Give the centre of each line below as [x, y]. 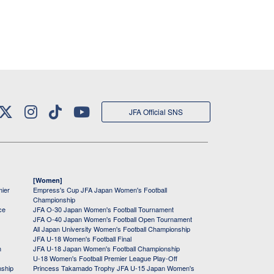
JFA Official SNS [156, 112]
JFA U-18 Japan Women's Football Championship [106, 249]
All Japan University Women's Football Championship [112, 229]
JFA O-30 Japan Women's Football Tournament [103, 209]
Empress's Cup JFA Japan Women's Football [100, 190]
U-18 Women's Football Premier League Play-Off [105, 258]
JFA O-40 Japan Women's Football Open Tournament [113, 219]
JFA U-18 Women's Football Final [82, 239]
